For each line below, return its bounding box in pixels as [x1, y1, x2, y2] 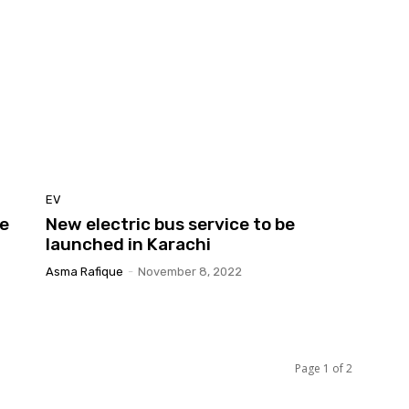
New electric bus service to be [46, 213, 295, 235]
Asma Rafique [46, 264, 123, 278]
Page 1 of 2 [295, 360, 352, 376]
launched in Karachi [46, 233, 211, 255]
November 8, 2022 [138, 264, 242, 278]
